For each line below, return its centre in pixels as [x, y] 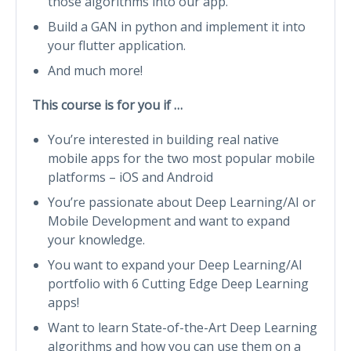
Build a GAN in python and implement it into [177, 26]
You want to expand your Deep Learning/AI [175, 264]
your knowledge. [96, 239]
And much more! [95, 70]
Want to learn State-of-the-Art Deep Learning [183, 327]
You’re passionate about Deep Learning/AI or [182, 202]
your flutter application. [117, 45]
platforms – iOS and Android [130, 177]
